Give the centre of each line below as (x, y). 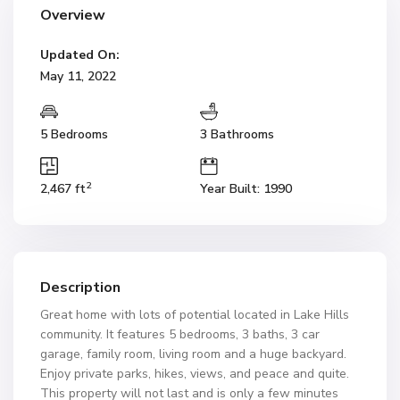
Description (80, 287)
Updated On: (80, 55)
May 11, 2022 (78, 76)
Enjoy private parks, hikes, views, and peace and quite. (195, 374)
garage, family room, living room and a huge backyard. (193, 354)
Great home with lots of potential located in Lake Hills (195, 315)
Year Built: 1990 (246, 189)
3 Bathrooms (237, 134)
